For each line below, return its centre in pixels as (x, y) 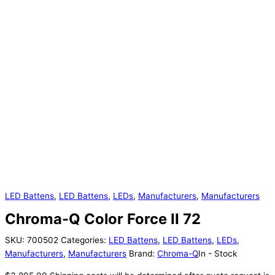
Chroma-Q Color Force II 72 (103, 219)
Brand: (143, 253)
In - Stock (218, 253)
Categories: (85, 240)
